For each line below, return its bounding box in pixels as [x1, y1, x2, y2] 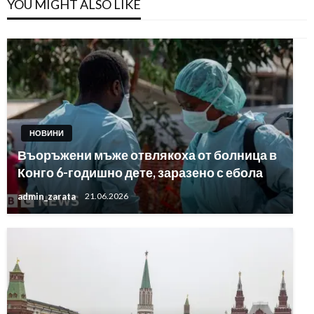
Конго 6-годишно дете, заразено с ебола [18, 164, 263, 180]
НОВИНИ [29, 128, 64, 137]
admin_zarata [18, 190, 78, 202]
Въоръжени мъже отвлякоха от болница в [18, 146, 277, 163]
